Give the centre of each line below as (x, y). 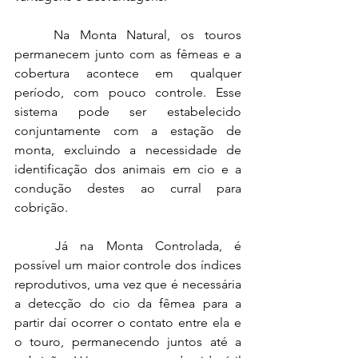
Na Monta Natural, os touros (147, 35)
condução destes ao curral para (128, 188)
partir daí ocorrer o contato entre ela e (128, 322)
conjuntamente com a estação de (128, 131)
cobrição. (41, 207)
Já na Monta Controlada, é (149, 246)
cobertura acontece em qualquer (128, 73)
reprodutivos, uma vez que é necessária (128, 284)
